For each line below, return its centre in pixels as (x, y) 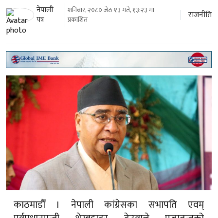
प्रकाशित (77, 19)
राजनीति (200, 15)
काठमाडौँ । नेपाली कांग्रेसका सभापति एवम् (109, 205)
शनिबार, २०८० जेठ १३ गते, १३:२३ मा (111, 10)
